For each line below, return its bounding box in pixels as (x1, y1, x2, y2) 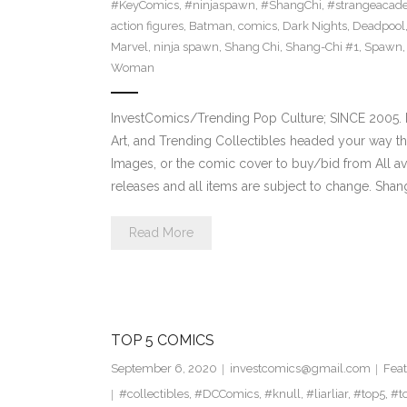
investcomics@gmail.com (229, 362, 371, 376)
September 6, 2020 (110, 362, 217, 376)
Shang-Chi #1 (284, 40, 359, 55)
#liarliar (305, 387, 348, 402)
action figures (110, 19, 184, 34)
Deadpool (352, 19, 405, 34)
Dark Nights (282, 19, 347, 34)
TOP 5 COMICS (110, 332, 214, 350)
